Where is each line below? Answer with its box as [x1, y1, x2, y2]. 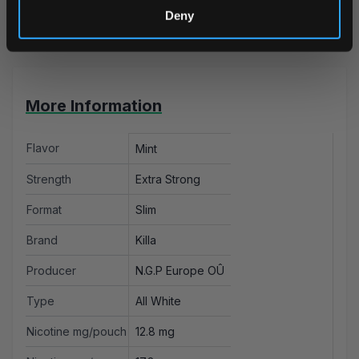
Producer [26, 264, 76, 278]
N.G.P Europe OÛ [135, 264, 224, 278]
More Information [26, 96, 162, 116]
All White [135, 294, 181, 309]
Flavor [26, 141, 59, 155]
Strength [26, 172, 71, 187]
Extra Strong [135, 172, 200, 187]
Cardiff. [26, 12, 63, 26]
